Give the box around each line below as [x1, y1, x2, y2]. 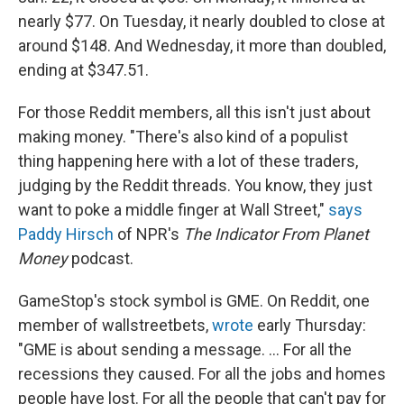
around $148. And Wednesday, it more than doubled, [18, 35, 386, 55]
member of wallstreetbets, [18, 315, 212, 335]
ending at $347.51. [18, 60, 149, 79]
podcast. [68, 248, 133, 268]
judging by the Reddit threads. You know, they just [18, 175, 372, 195]
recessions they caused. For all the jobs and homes [18, 363, 386, 383]
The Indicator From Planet [183, 224, 369, 243]
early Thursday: [253, 315, 366, 335]
